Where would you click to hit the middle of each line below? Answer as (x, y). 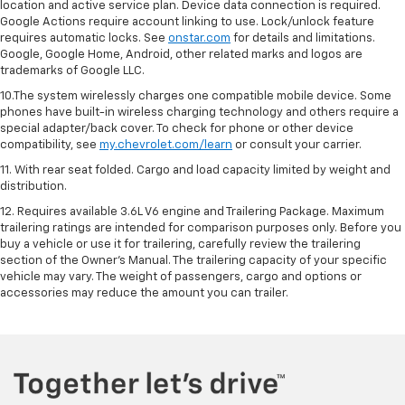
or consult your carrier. (297, 145)
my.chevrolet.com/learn (166, 145)
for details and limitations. (303, 38)
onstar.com (199, 38)
